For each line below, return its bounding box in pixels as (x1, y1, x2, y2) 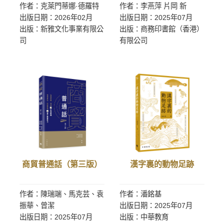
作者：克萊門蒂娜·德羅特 (19, 2, 99, 10)
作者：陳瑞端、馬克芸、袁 (19, 190, 103, 198)
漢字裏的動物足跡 (130, 160, 194, 168)
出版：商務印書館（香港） (119, 25, 203, 33)
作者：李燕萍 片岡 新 (119, 2, 186, 10)
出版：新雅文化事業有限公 (19, 25, 103, 33)
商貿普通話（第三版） (22, 160, 102, 168)
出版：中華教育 (119, 213, 168, 221)
